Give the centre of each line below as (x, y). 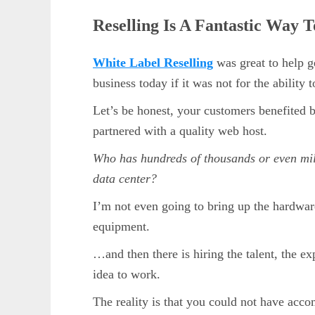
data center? (125, 179)
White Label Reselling (153, 63)
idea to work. (127, 275)
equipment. (121, 227)
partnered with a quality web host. (180, 131)
